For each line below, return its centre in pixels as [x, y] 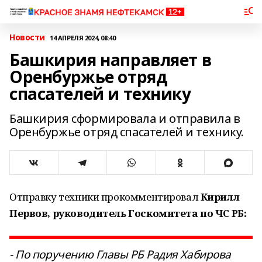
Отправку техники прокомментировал [105, 197]
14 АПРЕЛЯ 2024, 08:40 [83, 37]
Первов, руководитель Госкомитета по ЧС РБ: [128, 213]
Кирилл [220, 197]
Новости [27, 37]
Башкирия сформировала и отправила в [125, 118]
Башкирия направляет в [111, 60]
